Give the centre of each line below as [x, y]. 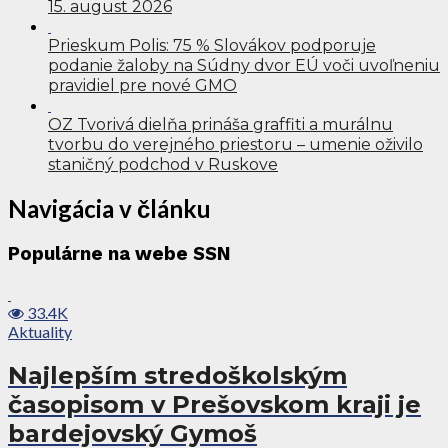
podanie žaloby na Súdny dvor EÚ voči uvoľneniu [244, 65]
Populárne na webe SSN [119, 254]
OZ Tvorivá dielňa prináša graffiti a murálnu [220, 124]
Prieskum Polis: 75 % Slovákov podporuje [212, 45]
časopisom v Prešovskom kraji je [214, 405]
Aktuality [40, 332]
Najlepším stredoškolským [177, 376]
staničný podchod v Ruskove [163, 164]
